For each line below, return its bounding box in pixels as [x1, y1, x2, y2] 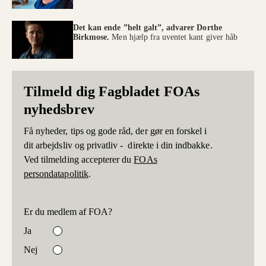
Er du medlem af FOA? [24, 206, 112, 217]
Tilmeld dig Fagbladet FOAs [24, 83, 199, 99]
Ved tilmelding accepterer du [24, 154, 134, 164]
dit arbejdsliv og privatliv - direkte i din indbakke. [24, 140, 213, 150]
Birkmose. [73, 32, 112, 42]
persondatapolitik [24, 168, 88, 179]
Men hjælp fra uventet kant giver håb [112, 32, 237, 42]
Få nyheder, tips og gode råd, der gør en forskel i [24, 125, 207, 136]
